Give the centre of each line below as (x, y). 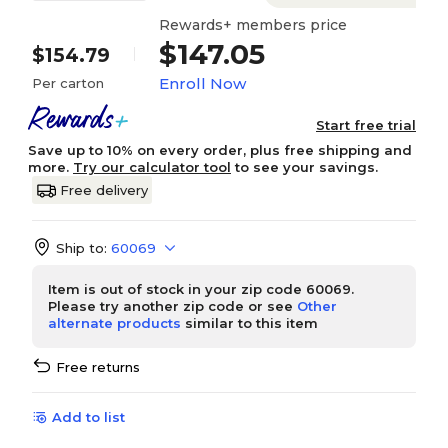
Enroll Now (202, 83)
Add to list (88, 417)
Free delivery (104, 190)
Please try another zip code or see (172, 306)
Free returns (98, 367)
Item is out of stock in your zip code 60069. (201, 289)
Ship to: (81, 248)
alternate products (114, 323)
